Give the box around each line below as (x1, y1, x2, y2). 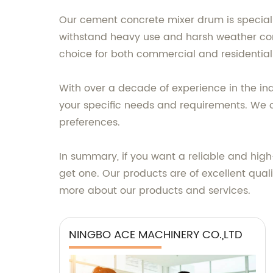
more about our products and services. (59, 183, 250, 199)
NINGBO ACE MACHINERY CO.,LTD (69, 226, 243, 244)
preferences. (59, 115, 120, 130)
